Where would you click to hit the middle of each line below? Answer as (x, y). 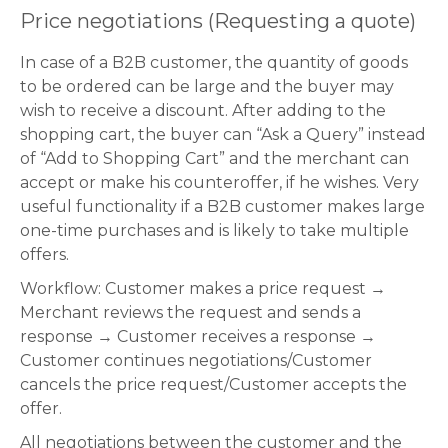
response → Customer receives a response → (198, 336)
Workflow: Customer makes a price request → (203, 288)
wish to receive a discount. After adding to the (203, 110)
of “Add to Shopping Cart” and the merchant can (214, 158)
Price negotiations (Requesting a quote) (218, 20)
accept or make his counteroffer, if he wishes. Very (219, 182)
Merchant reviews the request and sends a (190, 312)
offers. (44, 254)
